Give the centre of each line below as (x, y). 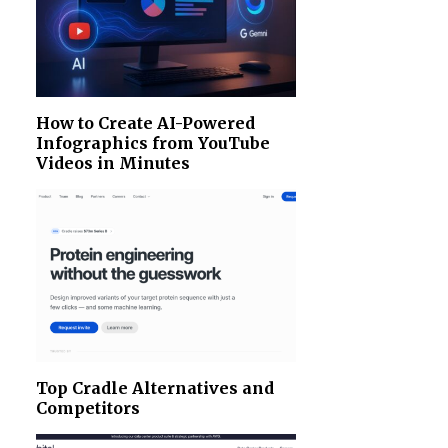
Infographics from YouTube (153, 142)
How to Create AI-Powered (145, 122)
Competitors (88, 408)
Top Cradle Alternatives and (155, 388)
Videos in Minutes (113, 162)
